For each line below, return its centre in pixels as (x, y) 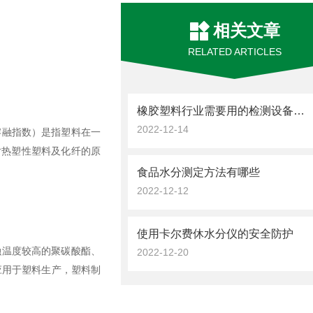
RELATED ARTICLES (235, 52)
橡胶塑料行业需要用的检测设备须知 (299, 111)
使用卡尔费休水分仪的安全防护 (216, 234)
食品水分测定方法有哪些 (199, 172)
